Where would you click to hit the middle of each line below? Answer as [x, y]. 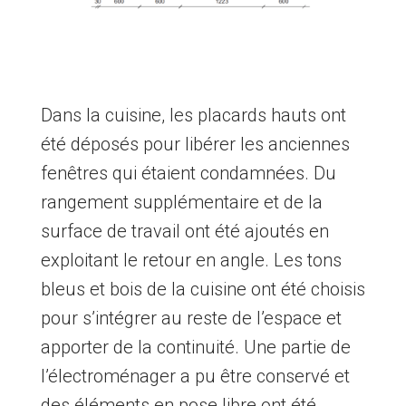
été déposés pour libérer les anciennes [195, 145]
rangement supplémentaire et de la [181, 203]
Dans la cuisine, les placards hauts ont [193, 116]
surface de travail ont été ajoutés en [184, 232]
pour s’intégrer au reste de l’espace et [191, 319]
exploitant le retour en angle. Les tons [191, 261]
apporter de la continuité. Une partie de [195, 348]
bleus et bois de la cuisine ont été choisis [203, 290]
